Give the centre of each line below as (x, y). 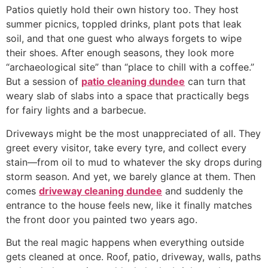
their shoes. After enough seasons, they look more (120, 53)
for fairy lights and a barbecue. (76, 110)
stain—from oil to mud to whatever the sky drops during (134, 162)
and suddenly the (202, 191)
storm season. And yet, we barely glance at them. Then (131, 176)
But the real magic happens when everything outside (125, 242)
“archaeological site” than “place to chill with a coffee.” (130, 67)
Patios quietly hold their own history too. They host (122, 10)
